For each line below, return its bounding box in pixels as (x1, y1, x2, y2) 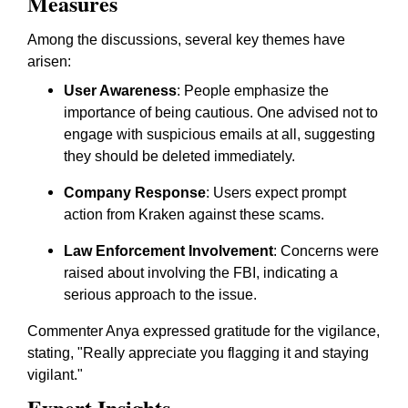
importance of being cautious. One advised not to (64, 105, 378, 120)
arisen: (27, 54, 71, 69)
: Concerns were (273, 243, 379, 259)
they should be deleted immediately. (64, 148, 295, 164)
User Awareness (64, 83, 177, 98)
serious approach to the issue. (64, 287, 257, 302)
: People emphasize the (177, 83, 329, 98)
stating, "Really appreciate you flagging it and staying (27, 345, 369, 361)
